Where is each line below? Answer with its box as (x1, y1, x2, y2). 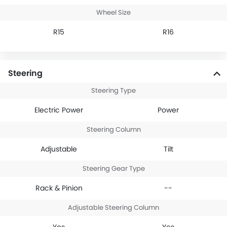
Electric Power (34, 105, 83, 116)
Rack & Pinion (35, 183, 83, 194)
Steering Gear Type (82, 164, 145, 174)
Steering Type (91, 86, 136, 96)
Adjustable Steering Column (68, 203, 159, 213)
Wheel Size (96, 8, 131, 18)
